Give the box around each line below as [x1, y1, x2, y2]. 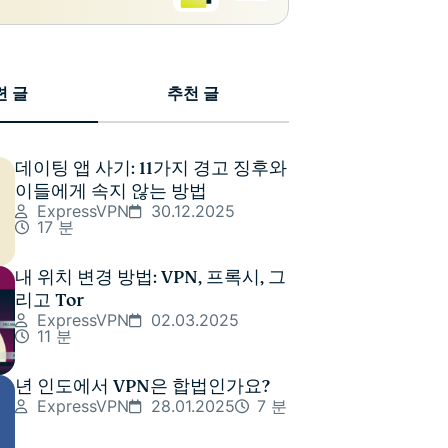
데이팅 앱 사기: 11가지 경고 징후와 [15, 158, 287, 179]
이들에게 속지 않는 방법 [15, 181, 207, 202]
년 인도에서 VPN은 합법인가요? [15, 376, 269, 397]
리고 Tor [15, 290, 84, 311]
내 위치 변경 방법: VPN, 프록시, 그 [15, 267, 286, 288]
